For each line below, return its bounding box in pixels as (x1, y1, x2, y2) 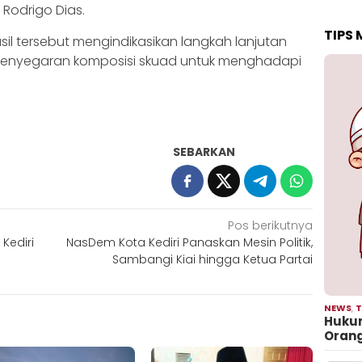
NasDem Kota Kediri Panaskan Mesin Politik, (66, 234, 314, 251)
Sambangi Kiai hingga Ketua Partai (112, 251, 314, 268)
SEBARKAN (173, 144, 236, 161)
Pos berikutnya (228, 217, 314, 234)
